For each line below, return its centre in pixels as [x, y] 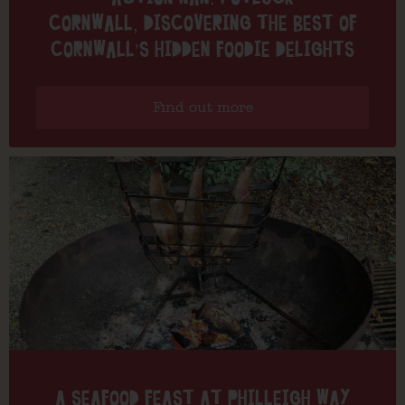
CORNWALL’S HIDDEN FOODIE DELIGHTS [202, 49]
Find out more [202, 107]
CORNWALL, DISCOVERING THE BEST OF [202, 23]
